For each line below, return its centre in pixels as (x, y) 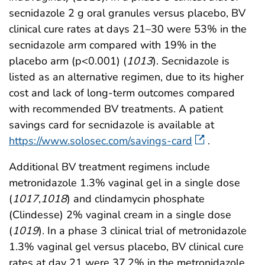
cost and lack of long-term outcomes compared (122, 93)
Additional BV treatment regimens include (109, 167)
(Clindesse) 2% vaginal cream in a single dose (120, 215)
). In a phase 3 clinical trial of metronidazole (143, 231)
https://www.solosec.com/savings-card (101, 141)
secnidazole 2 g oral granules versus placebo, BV (127, 13)
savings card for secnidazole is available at (112, 125)
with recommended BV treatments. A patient (116, 109)
